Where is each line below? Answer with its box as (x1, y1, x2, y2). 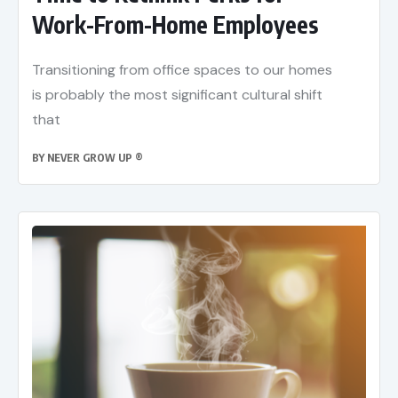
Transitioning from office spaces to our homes (32, 60, 332, 80)
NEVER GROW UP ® (47, 151, 143, 165)
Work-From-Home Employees (32, 10, 318, 40)
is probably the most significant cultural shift (32, 85, 322, 105)
